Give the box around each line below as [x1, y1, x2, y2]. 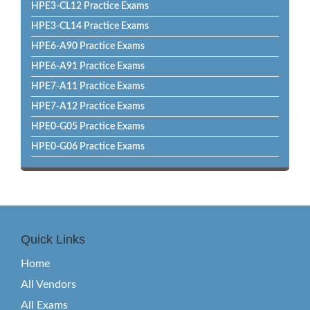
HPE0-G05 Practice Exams [31, 122, 145, 131]
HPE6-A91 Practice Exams [31, 62, 145, 71]
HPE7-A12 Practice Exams [31, 102, 145, 111]
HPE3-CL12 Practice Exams [31, 1, 149, 11]
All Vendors [21, 279, 76, 290]
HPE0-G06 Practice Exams [31, 142, 145, 152]
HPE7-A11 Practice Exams [31, 82, 145, 91]
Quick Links [21, 232, 85, 246]
